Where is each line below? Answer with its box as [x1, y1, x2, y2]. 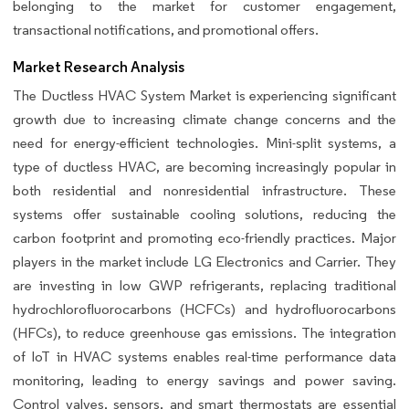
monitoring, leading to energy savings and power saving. [13, 371, 396, 389]
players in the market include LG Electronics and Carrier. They [13, 252, 396, 270]
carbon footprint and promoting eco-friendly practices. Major [13, 228, 396, 246]
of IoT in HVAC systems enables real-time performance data [13, 347, 396, 365]
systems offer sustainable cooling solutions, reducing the [13, 204, 396, 223]
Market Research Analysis [13, 57, 184, 77]
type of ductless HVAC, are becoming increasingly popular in [13, 157, 396, 175]
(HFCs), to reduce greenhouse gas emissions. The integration [13, 323, 396, 341]
